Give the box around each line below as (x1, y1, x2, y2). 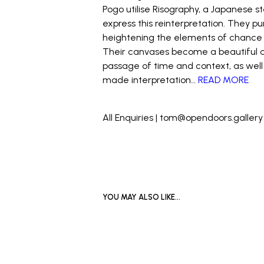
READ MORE (198, 74, 249, 85)
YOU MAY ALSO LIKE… (103, 193, 181, 202)
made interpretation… (103, 74, 199, 85)
